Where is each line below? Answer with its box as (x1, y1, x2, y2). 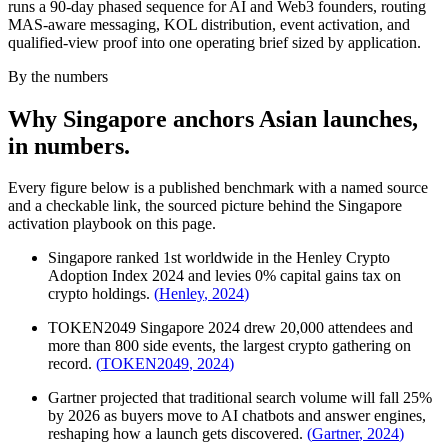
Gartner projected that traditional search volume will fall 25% (48, 389, 432, 407)
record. (48, 355, 92, 373)
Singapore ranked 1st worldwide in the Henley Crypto (48, 249, 390, 267)
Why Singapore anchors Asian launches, (8, 105, 418, 132)
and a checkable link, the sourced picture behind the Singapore (8, 197, 402, 215)
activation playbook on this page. (8, 215, 216, 233)
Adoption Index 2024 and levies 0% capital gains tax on (48, 267, 401, 285)
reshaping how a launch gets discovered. (48, 425, 303, 443)
